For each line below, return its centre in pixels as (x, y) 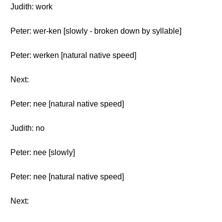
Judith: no (28, 128)
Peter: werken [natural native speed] (73, 55)
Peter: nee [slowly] (43, 152)
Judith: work (31, 7)
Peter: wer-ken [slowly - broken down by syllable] (96, 31)
